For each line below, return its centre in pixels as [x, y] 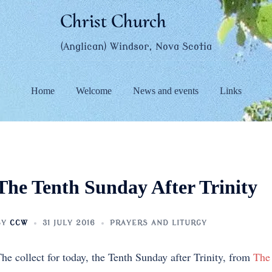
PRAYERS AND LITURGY [158, 223]
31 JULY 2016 [69, 223]
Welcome [93, 90]
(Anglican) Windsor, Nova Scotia [136, 47]
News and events [165, 90]
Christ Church [113, 21]
